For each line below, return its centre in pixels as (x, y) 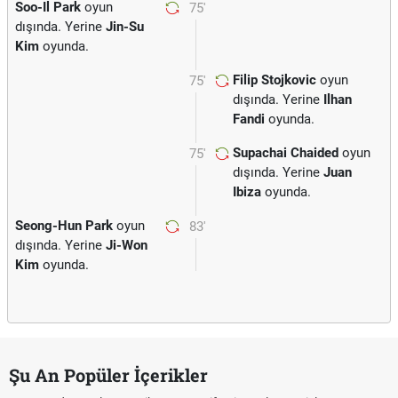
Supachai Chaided (286, 153)
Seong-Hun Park (64, 226)
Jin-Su (125, 27)
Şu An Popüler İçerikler (108, 375)
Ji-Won (127, 245)
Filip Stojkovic (275, 80)
